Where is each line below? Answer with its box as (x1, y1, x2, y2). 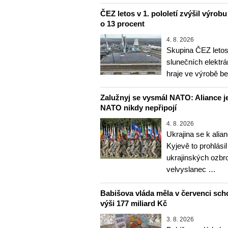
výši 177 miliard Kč (100, 198, 167, 208)
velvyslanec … (166, 164, 216, 174)
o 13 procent (100, 19, 145, 28)
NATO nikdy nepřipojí (100, 103, 177, 112)
